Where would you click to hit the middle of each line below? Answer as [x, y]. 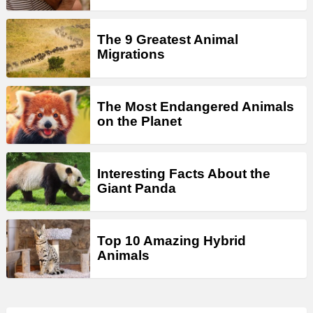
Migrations [131, 54]
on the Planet [139, 122]
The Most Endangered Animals [196, 107]
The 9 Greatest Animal [168, 40]
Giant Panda [137, 188]
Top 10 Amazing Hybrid [172, 240]
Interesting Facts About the [184, 173]
